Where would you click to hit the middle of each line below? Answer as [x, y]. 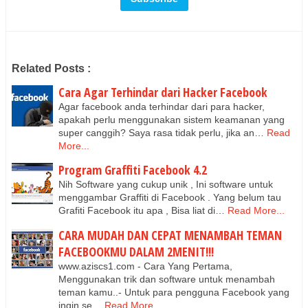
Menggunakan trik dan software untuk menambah [167, 279]
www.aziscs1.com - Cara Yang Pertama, [145, 266]
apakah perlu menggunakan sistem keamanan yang [172, 119]
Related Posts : [51, 68]
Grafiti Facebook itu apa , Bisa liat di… [142, 210]
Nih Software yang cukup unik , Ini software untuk [166, 184]
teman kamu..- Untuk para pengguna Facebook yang [174, 292]
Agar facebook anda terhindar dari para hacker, [162, 106]
